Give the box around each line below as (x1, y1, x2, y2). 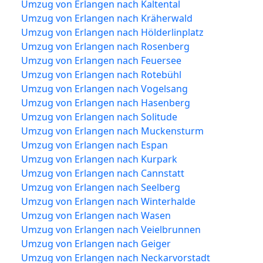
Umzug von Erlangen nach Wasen (21, 208, 171, 222)
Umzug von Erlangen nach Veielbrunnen (21, 222, 201, 236)
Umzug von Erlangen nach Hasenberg (21, 96, 190, 109)
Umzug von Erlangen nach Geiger (21, 237, 171, 250)
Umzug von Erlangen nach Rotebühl (21, 68, 181, 81)
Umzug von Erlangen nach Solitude (21, 110, 177, 123)
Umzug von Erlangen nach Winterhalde (21, 194, 195, 208)
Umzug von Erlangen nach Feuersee (21, 53, 181, 67)
